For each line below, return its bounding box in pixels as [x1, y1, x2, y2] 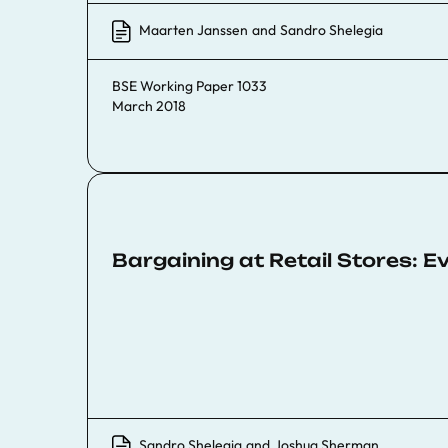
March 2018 [112, 97, 186, 116]
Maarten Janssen [139, 20, 248, 39]
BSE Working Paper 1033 [112, 77, 267, 96]
